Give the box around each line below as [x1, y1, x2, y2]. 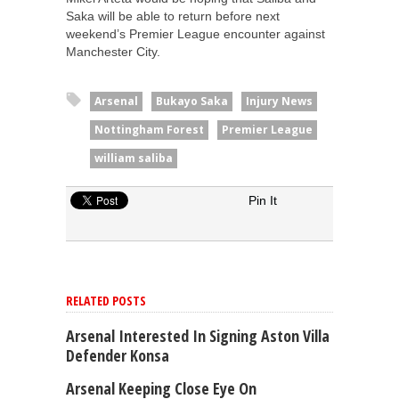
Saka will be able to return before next [66, 8, 280, 23]
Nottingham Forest [94, 121, 204, 137]
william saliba [94, 150, 173, 166]
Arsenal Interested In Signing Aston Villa [66, 324, 330, 346]
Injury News [246, 93, 313, 109]
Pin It [248, 192, 277, 208]
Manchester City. [66, 44, 160, 59]
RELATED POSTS [66, 291, 146, 309]
